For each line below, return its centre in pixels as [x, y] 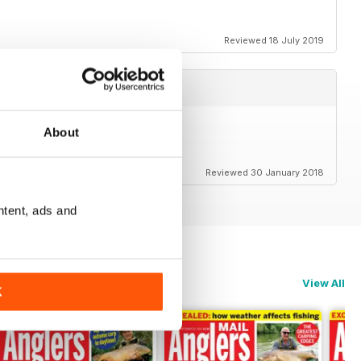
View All [324, 283]
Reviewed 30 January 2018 [265, 173]
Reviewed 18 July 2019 [274, 41]
